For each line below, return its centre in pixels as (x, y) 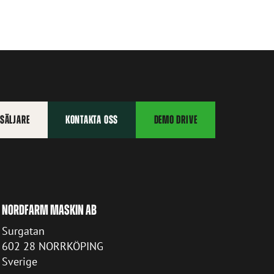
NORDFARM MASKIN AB (49, 210)
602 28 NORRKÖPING (52, 246)
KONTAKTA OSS (92, 119)
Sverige (19, 262)
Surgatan (23, 231)
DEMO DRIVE (176, 119)
